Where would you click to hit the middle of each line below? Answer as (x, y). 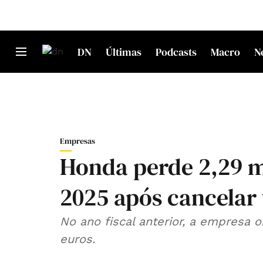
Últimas (124, 52)
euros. (77, 239)
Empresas (77, 141)
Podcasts (176, 52)
